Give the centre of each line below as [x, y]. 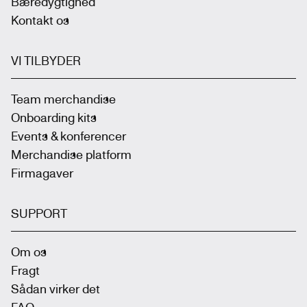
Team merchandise [63, 98]
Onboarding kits [54, 117]
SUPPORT [39, 213]
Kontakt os [40, 20]
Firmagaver [42, 172]
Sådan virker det [56, 288]
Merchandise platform [71, 154]
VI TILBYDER [46, 60]
